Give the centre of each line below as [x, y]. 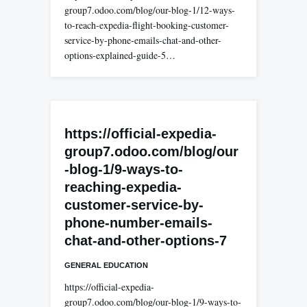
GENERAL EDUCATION [106, 265]
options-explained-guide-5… [120, 55]
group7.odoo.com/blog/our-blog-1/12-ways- [150, 10]
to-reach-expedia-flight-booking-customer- [147, 25]
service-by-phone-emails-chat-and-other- [143, 40]
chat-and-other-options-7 [146, 241]
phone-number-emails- [138, 223]
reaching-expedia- [123, 187]
